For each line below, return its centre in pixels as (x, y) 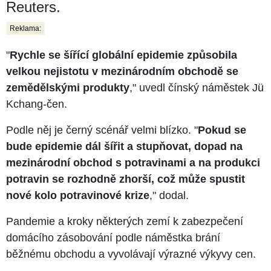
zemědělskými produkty (68, 87)
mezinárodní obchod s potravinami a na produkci (133, 162)
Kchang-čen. (37, 104)
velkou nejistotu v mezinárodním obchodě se (122, 71)
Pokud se (222, 130)
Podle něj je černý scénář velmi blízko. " (102, 130)
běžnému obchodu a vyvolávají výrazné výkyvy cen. (131, 254)
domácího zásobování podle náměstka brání (113, 237)
